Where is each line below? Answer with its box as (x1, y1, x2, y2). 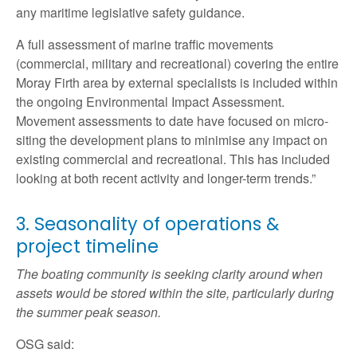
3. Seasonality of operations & (16, 212, 279, 237)
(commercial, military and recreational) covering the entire (16, 54, 339, 73)
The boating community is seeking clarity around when (16, 265, 323, 284)
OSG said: (16, 335, 74, 354)
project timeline (16, 234, 159, 260)
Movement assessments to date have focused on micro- (16, 112, 328, 131)
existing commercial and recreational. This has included (16, 150, 330, 169)
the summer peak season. (16, 303, 161, 322)
